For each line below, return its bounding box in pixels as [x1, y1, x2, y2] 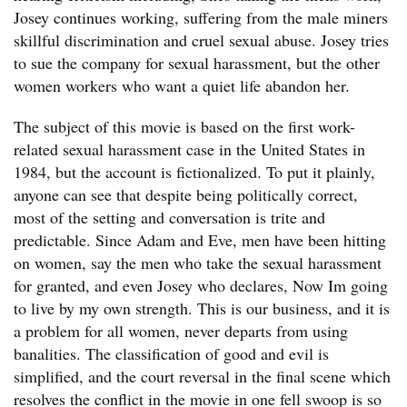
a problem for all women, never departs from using [14, 320, 348, 342]
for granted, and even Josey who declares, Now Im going [14, 274, 388, 296]
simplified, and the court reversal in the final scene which [14, 365, 391, 387]
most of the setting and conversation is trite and [14, 206, 325, 228]
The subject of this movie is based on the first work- [14, 115, 355, 137]
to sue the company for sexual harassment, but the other [14, 52, 380, 74]
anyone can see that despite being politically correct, [14, 184, 358, 205]
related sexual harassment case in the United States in [14, 138, 365, 160]
